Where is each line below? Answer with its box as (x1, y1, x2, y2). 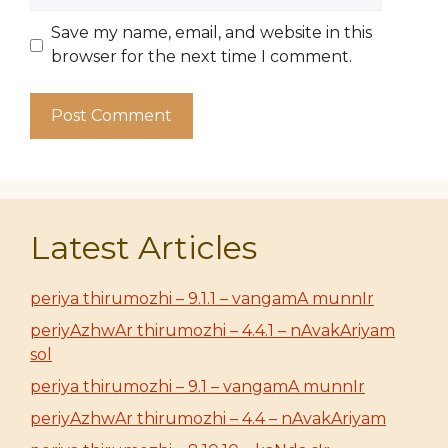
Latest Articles (30, 228, 257, 267)
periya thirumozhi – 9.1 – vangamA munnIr (30, 377, 365, 396)
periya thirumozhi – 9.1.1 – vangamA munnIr (30, 289, 374, 308)
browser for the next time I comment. (51, 47, 352, 66)
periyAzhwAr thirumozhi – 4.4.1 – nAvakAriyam (30, 321, 395, 340)
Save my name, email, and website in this (51, 23, 372, 42)
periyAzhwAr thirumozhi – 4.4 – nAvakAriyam (30, 409, 386, 428)
